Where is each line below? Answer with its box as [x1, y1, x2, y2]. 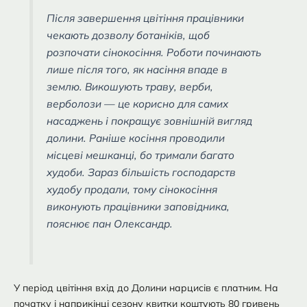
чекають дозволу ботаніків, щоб [47, 29, 210, 42]
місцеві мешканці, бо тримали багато [47, 149, 235, 162]
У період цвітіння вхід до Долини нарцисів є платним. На [14, 282, 278, 295]
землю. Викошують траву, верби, [47, 80, 214, 94]
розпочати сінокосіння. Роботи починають [47, 46, 262, 60]
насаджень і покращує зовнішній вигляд [47, 114, 253, 128]
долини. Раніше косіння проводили [47, 132, 225, 145]
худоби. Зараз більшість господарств [47, 166, 236, 180]
